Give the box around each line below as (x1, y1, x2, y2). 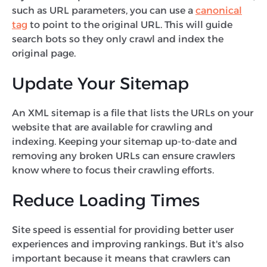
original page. (12, 47, 78, 59)
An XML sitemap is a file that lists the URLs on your (12, 107, 253, 119)
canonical (195, 4, 242, 16)
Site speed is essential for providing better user (12, 223, 234, 235)
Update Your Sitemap (12, 73, 194, 94)
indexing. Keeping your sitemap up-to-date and (12, 135, 237, 147)
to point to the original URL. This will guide (27, 18, 232, 30)
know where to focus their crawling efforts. (12, 164, 216, 176)
